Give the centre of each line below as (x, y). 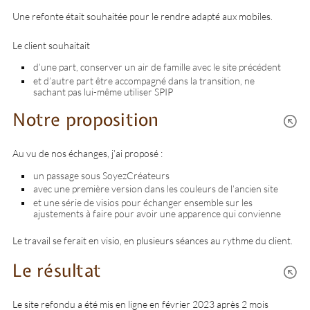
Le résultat (57, 270)
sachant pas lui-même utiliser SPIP (103, 91)
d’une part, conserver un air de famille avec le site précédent (157, 67)
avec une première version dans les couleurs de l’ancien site (156, 189)
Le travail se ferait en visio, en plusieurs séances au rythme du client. (153, 240)
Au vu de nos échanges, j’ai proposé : (88, 154)
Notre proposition (86, 120)
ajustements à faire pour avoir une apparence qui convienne (157, 213)
